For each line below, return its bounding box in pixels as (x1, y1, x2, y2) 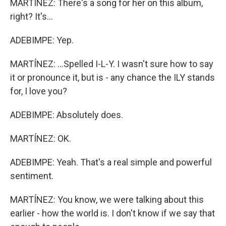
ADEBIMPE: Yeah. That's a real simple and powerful (10, 157, 212, 167)
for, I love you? (10, 86, 67, 96)
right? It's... (10, 11, 53, 22)
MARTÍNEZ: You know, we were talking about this (10, 194, 204, 205)
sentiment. (10, 171, 53, 181)
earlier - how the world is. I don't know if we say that (10, 208, 215, 218)
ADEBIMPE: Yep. (10, 35, 74, 45)
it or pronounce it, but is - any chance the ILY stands (10, 72, 215, 83)
